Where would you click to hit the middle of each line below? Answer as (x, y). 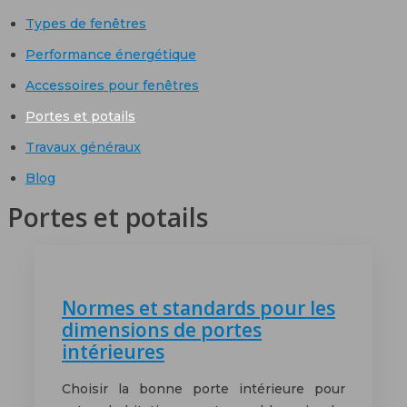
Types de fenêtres (86, 24)
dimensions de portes (162, 329)
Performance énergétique (111, 55)
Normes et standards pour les (199, 308)
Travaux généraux (83, 147)
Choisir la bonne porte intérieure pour (203, 389)
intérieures (113, 351)
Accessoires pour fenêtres (112, 85)
